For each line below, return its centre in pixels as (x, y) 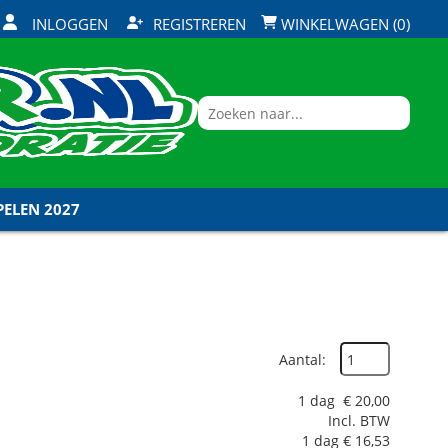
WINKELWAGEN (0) (343, 23)
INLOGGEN (70, 23)
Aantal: (302, 359)
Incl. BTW (359, 420)
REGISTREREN (199, 23)
